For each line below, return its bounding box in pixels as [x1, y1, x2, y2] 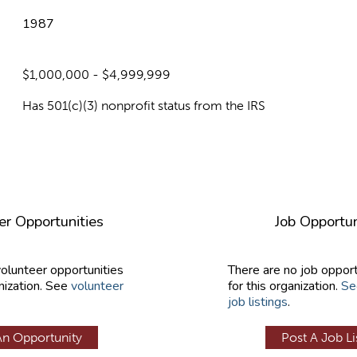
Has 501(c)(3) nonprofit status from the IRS [22, 97, 265, 113]
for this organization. [228, 277, 341, 295]
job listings [228, 292, 288, 311]
